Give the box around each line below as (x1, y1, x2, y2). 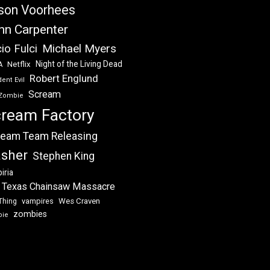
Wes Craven (58, 196, 100, 206)
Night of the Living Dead (35, 59, 122, 69)
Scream (28, 89, 61, 101)
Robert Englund (29, 72, 98, 85)
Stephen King (32, 150, 95, 163)
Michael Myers (42, 42, 116, 56)
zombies (13, 209, 47, 219)
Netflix (7, 60, 31, 69)
